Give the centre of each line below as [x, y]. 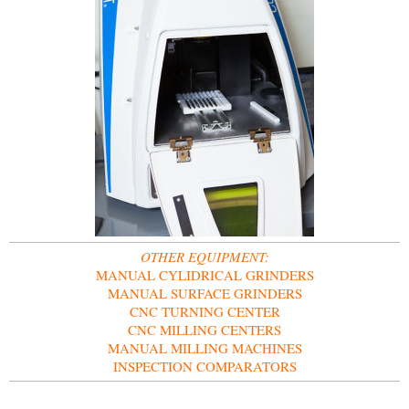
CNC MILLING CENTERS [204, 330]
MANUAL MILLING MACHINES [204, 348]
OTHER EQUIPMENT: [204, 257]
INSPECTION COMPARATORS [204, 367]
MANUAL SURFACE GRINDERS [204, 294]
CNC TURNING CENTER [204, 312]
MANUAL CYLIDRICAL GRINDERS [204, 275]
